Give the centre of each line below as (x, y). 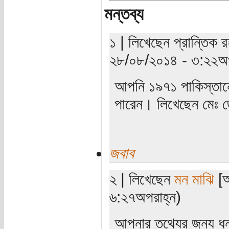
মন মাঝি (194, 179)
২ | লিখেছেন (142, 179)
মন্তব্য (124, 14)
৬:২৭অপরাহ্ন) (145, 197)
